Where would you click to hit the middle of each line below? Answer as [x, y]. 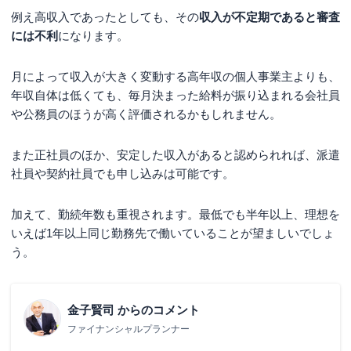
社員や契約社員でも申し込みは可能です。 [123, 173]
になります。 [93, 35]
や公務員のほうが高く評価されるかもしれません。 [146, 114]
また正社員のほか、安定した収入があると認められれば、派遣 [175, 154]
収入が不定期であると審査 [270, 16]
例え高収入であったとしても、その [105, 16]
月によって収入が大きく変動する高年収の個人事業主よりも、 [175, 76]
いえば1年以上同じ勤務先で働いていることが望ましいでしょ [173, 233]
